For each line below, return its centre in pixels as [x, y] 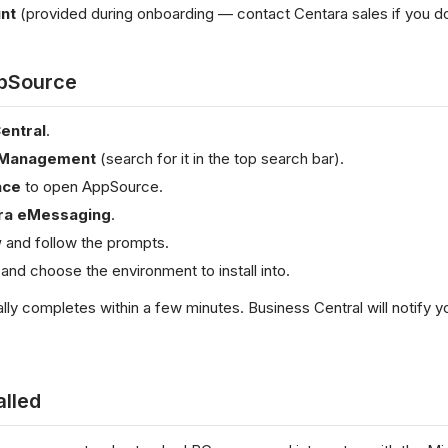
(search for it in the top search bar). [220, 158]
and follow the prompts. [85, 242]
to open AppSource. [92, 186]
